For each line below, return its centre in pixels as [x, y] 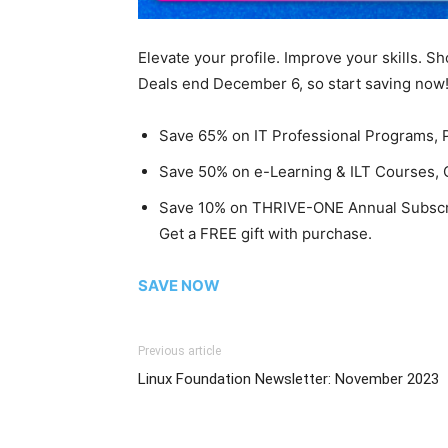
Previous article [179, 351]
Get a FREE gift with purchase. [265, 234]
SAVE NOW [179, 286]
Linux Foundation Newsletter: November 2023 [288, 379]
